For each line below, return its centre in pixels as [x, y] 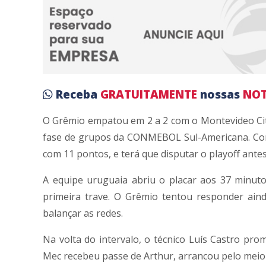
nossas [221, 94]
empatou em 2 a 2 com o [143, 120]
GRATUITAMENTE [150, 94]
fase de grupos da [85, 137]
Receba [78, 94]
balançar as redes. [83, 213]
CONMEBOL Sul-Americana [188, 137]
